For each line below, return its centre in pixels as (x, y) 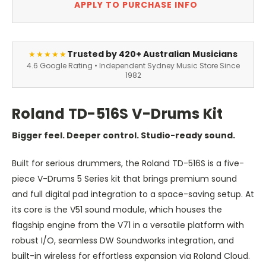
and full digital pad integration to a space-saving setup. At (133, 194)
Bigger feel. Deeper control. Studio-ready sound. (123, 136)
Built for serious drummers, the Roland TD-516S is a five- (128, 164)
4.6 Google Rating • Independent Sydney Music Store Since (133, 66)
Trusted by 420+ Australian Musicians (152, 54)
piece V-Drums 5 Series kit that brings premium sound (124, 179)
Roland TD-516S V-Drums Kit (118, 114)
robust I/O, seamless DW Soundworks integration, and (123, 241)
